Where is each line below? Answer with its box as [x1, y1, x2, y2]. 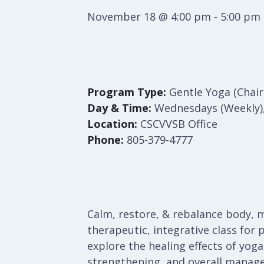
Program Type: [87, 85, 166, 99]
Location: [87, 117, 137, 131]
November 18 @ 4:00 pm [87, 9, 211, 24]
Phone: [87, 133, 124, 147]
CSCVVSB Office [137, 117, 217, 131]
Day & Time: [87, 101, 151, 115]
